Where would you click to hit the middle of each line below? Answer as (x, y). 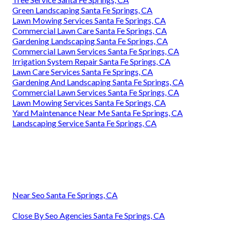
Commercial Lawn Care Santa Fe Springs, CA (90, 31)
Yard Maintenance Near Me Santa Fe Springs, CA (98, 113)
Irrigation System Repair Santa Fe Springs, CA (91, 62)
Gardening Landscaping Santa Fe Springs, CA (90, 41)
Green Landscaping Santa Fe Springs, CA (82, 10)
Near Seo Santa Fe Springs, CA (65, 195)
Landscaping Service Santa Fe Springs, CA (84, 123)
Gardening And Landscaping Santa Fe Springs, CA (98, 82)
